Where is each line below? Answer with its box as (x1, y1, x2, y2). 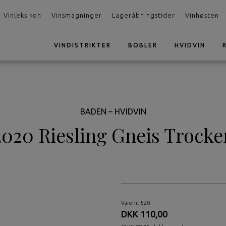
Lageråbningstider (112, 12, 175, 19)
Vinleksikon (4, 12, 41, 19)
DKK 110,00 (121, 209, 167, 219)
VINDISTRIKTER (54, 42, 111, 48)
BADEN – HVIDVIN (80, 106, 146, 116)
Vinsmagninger (51, 12, 102, 19)
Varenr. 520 (121, 200, 150, 206)
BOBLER (128, 42, 157, 48)
